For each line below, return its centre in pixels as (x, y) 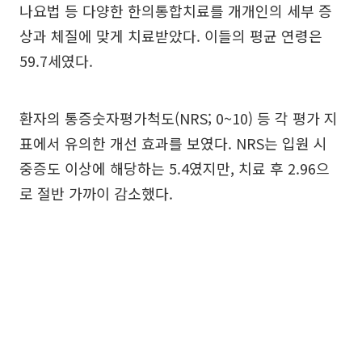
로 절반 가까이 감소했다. (96, 193)
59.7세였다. (56, 61)
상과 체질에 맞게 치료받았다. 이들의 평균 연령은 (171, 36)
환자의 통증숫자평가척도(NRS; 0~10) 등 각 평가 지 (179, 118)
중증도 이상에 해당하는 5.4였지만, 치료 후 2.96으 (175, 168)
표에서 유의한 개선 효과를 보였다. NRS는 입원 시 (173, 143)
